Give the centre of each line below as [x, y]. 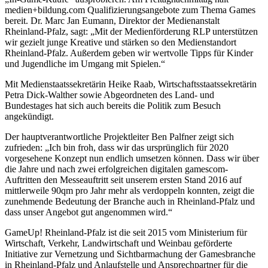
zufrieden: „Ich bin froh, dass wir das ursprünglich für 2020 [117, 147]
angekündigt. [29, 116]
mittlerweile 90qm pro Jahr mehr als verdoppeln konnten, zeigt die [130, 190]
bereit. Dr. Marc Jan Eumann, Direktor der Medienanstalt [112, 20]
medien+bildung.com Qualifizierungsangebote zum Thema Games [130, 10]
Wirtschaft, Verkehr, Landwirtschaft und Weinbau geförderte [118, 243]
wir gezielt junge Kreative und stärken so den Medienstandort [121, 42]
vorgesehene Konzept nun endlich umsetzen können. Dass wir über [132, 158]
